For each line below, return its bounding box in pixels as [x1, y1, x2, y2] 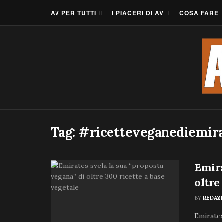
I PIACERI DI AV [112, 8, 164, 17]
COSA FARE [179, 8, 219, 17]
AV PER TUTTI [51, 8, 96, 17]
